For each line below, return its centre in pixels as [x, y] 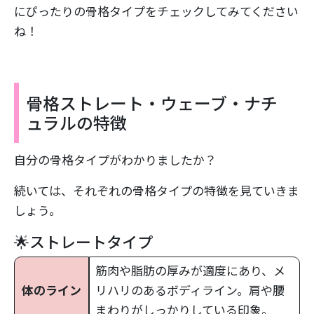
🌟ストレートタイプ [83, 241]
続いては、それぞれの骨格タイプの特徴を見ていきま [157, 190]
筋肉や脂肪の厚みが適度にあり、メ [190, 270]
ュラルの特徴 [76, 122]
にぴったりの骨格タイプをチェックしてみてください [156, 11]
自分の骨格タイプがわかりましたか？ [115, 159]
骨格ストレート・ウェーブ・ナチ [152, 102]
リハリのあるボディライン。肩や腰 [190, 289]
